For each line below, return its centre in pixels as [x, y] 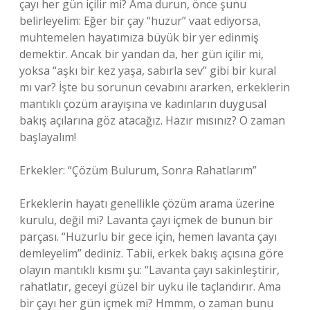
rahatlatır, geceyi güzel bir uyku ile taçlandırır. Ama [150, 286]
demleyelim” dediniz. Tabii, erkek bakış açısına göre [152, 253]
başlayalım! [48, 137]
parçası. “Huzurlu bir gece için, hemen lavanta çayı [148, 237]
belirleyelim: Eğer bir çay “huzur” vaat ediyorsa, [140, 21]
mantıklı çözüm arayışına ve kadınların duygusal [143, 104]
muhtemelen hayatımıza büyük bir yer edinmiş [139, 37]
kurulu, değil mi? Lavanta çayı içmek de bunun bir [146, 220]
